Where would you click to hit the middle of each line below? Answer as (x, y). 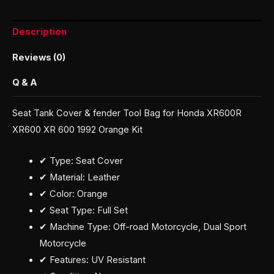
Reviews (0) (39, 57)
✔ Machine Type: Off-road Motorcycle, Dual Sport (143, 227)
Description (39, 32)
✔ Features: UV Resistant (92, 260)
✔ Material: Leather (79, 177)
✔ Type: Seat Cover (81, 161)
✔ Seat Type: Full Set (83, 210)
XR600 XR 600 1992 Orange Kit (77, 130)
